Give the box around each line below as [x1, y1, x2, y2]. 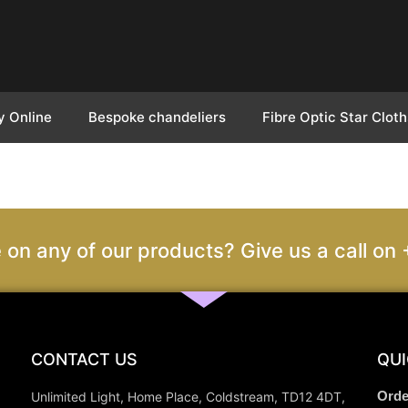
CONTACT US [30, 350, 138, 369]
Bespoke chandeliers [88, 108, 226, 126]
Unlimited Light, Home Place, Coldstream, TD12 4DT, [30, 389, 345, 404]
